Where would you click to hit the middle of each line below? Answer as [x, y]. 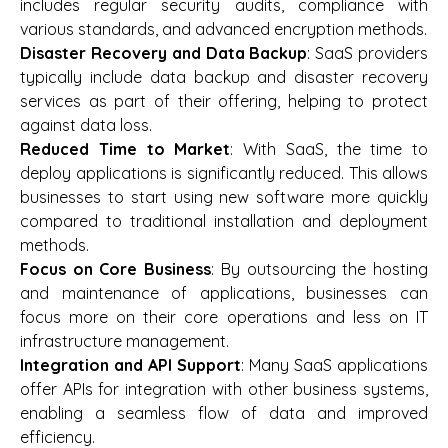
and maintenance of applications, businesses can [224, 292]
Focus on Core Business [116, 268]
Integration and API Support [130, 364]
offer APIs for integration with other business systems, [224, 388]
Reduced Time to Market [125, 148]
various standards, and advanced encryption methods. [223, 28]
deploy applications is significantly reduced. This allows [224, 172]
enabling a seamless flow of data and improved [224, 412]
